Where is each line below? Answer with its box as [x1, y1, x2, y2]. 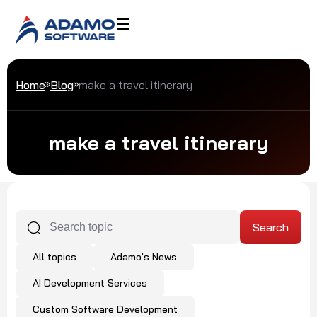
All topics [33, 250, 76, 263]
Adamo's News [110, 250, 177, 263]
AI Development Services [33, 276, 147, 289]
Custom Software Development [33, 302, 178, 316]
